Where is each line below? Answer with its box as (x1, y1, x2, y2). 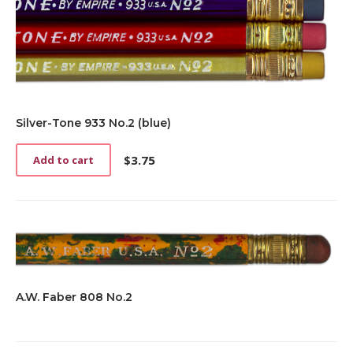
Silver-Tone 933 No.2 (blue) (16, 116, 171, 131)
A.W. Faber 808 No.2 (16, 290, 132, 305)
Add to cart (33, 153, 94, 168)
